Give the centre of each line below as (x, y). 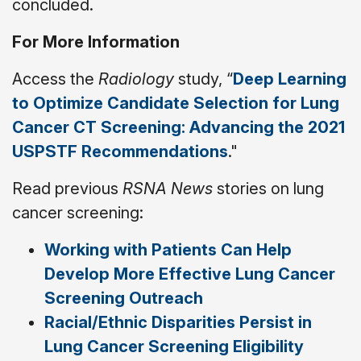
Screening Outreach (124, 298)
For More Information (96, 41)
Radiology (136, 79)
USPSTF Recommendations (120, 151)
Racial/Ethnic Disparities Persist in (178, 322)
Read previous (67, 188)
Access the (55, 79)
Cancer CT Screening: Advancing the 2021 (178, 127)
